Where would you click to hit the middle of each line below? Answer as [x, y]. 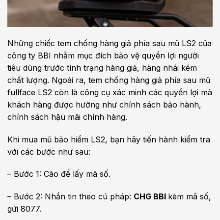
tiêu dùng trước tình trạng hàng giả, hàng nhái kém [102, 68]
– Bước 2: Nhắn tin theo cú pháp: [70, 197]
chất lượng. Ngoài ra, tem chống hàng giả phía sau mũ [109, 80]
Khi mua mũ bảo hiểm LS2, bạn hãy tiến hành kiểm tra [109, 139]
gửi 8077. [24, 209]
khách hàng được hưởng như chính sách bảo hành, [104, 104]
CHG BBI [151, 197]
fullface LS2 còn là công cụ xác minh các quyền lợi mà [110, 92]
